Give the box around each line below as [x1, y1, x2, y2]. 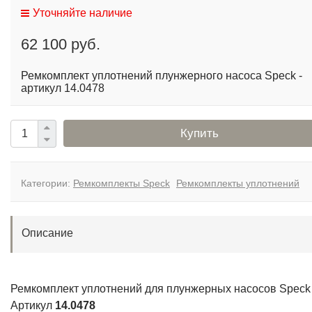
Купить [180, 126, 219, 140]
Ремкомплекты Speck [73, 177, 170, 189]
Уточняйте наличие [33, 6, 132, 19]
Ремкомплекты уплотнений [176, 177, 299, 189]
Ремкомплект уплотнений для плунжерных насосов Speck [10, 282, 311, 295]
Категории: [21, 177, 73, 189]
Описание [22, 226, 73, 239]
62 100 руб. [21, 35, 100, 53]
